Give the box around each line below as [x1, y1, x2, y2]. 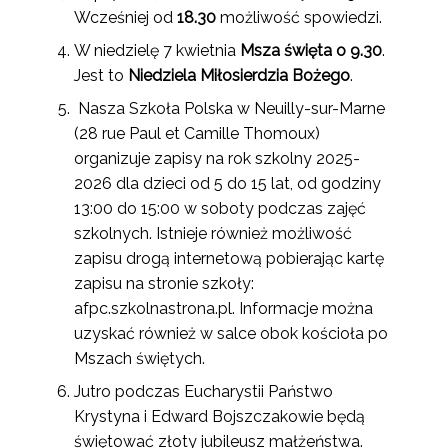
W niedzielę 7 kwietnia [74, 41, 240, 60]
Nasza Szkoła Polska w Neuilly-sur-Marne [74, 99, 385, 118]
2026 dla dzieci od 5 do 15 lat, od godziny [74, 174, 381, 193]
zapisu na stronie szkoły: [74, 274, 254, 293]
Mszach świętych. [74, 349, 205, 368]
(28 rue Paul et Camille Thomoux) [74, 124, 320, 143]
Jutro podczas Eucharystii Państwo [74, 382, 333, 401]
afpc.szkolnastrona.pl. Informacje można [74, 299, 373, 318]
